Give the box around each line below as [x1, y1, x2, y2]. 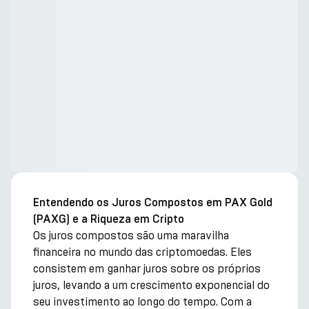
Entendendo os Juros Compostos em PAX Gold [33, 197, 272, 208]
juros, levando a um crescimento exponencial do [33, 279, 270, 292]
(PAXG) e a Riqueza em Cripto [33, 214, 184, 225]
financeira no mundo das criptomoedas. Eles [33, 246, 252, 259]
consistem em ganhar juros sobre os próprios [33, 262, 261, 275]
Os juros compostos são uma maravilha [33, 229, 229, 242]
